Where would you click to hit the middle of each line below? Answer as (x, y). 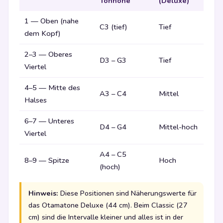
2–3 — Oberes (48, 54)
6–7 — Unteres (49, 121)
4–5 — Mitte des (52, 87)
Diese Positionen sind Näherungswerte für (127, 193)
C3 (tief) (113, 27)
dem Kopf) (43, 33)
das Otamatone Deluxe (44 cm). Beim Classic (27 (108, 205)
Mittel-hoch (178, 127)
